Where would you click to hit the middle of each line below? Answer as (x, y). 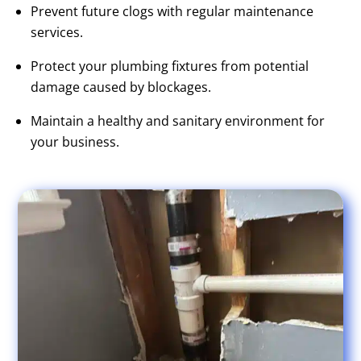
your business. (75, 142)
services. (57, 33)
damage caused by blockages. (121, 87)
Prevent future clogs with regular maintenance (172, 12)
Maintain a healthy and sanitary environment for (178, 121)
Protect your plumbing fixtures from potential (170, 66)
